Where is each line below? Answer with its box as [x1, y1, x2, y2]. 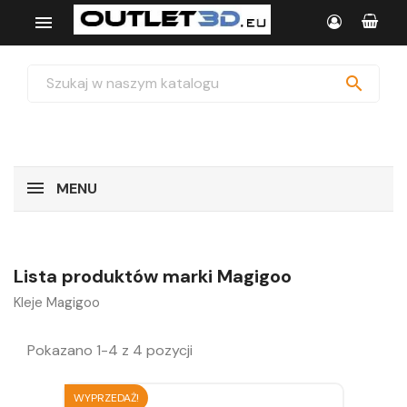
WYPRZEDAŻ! [73, 391, 139, 405]
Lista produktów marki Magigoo [14, 264, 292, 288]
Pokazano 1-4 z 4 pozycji [27, 341, 193, 360]
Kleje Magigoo [14, 293, 100, 312]
